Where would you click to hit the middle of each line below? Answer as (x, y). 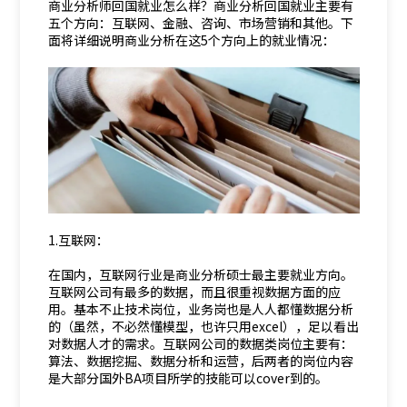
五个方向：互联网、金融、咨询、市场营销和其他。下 (200, 23)
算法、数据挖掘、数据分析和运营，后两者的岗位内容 (200, 361)
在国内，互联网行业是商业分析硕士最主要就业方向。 (200, 274)
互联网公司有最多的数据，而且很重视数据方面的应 (194, 292)
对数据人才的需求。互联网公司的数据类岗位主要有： (200, 343)
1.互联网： (78, 240)
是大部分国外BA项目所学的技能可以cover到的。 (188, 378)
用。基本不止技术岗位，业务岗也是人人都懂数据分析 (200, 309)
